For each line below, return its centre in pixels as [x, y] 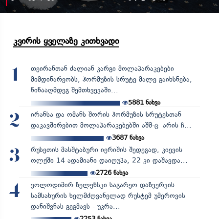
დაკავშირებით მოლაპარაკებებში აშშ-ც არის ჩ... [111, 125]
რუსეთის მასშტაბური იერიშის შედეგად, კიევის [106, 150]
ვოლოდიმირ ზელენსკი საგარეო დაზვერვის [102, 185]
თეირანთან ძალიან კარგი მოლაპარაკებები [102, 68]
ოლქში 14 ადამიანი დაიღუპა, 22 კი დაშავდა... [109, 160]
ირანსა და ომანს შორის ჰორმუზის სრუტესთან [106, 114]
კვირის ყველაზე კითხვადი [66, 41]
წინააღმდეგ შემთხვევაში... [74, 90]
